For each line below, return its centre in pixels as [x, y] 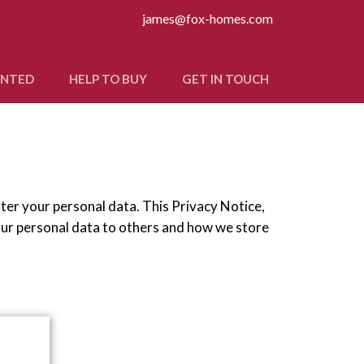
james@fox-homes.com [208, 18]
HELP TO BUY [108, 79]
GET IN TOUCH [225, 79]
